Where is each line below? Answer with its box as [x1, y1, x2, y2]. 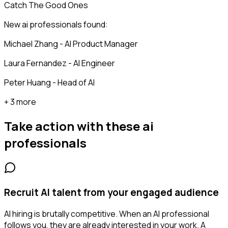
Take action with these [4, 117, 142, 134]
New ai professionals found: [4, 19, 108, 31]
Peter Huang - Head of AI [4, 77, 95, 89]
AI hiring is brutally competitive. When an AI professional [4, 208, 209, 220]
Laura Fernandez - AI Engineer [4, 58, 115, 69]
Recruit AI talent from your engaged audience [4, 185, 219, 199]
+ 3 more [4, 96, 36, 108]
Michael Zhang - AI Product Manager [4, 38, 138, 50]
